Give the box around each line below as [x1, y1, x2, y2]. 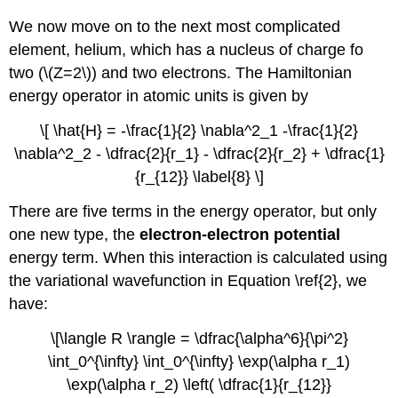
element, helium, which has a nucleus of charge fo [9, 41, 364, 60]
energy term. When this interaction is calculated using [9, 248, 388, 267]
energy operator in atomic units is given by [9, 87, 309, 106]
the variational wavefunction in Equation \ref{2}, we [9, 271, 368, 290]
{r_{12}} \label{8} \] [134, 167, 264, 186]
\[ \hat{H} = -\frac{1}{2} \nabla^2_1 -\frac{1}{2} [40, 121, 358, 139]
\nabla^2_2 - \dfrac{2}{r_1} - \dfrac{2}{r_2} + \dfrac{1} [13, 144, 385, 163]
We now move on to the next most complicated [9, 18, 341, 36]
